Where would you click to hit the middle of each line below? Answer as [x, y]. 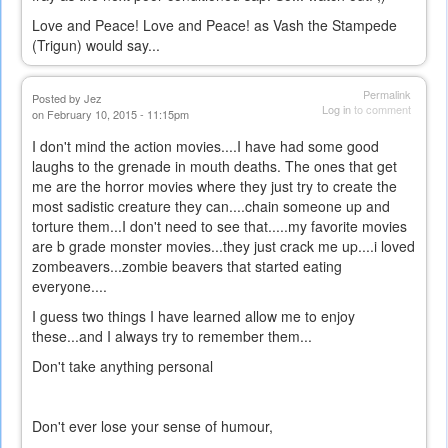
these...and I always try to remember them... [172, 336]
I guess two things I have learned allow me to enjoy [193, 316]
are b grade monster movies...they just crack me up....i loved [223, 246]
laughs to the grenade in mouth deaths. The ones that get [214, 166]
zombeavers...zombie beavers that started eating [187, 266]
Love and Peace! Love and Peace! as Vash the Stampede [214, 25]
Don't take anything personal [122, 366]
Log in [336, 109]
